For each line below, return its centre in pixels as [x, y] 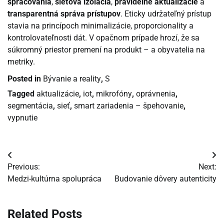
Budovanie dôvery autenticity [165, 178]
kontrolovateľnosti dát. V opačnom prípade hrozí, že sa [103, 37]
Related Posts [45, 214]
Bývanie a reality [72, 78]
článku [25, 193]
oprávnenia [156, 93]
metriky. [21, 61]
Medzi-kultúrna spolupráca [54, 178]
